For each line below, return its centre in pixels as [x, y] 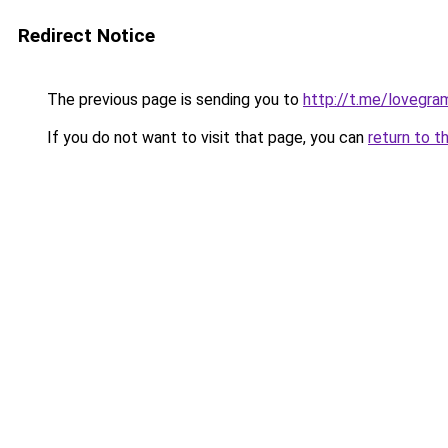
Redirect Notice [86, 35]
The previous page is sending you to [173, 99]
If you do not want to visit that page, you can [205, 137]
